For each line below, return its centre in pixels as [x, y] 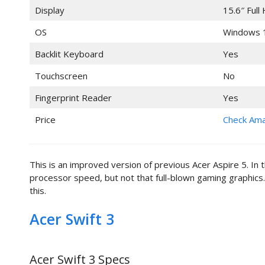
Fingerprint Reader [73, 97]
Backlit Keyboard [69, 54]
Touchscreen [61, 75]
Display [49, 10]
